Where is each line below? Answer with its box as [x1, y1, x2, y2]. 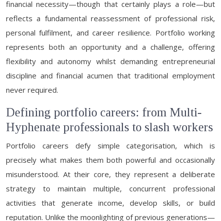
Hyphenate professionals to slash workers [6, 120, 213, 134]
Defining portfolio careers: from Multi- [6, 106, 202, 119]
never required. [6, 85, 58, 95]
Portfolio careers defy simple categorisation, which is [6, 141, 215, 150]
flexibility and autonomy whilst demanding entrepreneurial [6, 56, 215, 66]
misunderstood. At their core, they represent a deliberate [6, 169, 215, 179]
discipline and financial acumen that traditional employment [6, 71, 215, 80]
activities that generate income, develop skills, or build [6, 198, 215, 208]
